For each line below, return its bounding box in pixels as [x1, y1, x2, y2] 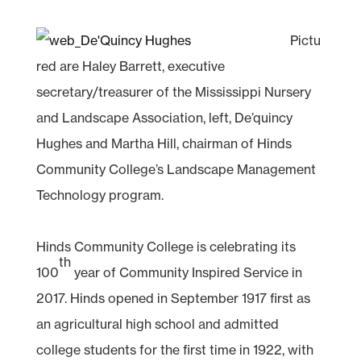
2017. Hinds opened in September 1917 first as [35, 289, 310, 306]
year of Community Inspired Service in [70, 263, 302, 280]
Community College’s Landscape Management [35, 160, 316, 177]
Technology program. [35, 186, 164, 203]
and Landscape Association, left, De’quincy [35, 109, 293, 126]
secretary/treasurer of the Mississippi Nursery [35, 83, 311, 100]
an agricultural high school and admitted [35, 315, 279, 332]
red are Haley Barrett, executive [35, 57, 225, 74]
